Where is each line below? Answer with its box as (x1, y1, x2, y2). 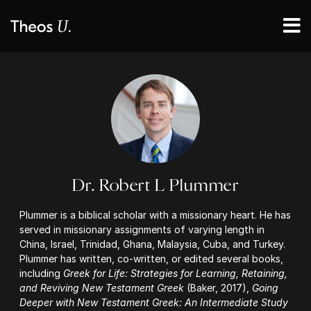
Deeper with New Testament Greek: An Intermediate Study (19, 296, 289, 308)
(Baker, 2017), (184, 282, 253, 294)
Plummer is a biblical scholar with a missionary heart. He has (19, 209, 292, 221)
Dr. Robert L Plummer (72, 174, 239, 196)
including (19, 267, 64, 279)
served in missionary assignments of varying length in (19, 224, 265, 235)
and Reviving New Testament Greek (19, 282, 185, 294)
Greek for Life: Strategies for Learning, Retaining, (63, 267, 288, 279)
